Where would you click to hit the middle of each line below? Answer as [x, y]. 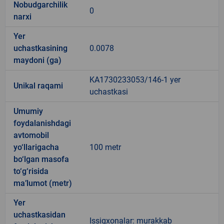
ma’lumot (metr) [43, 183]
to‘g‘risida [31, 171]
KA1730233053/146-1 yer [135, 79]
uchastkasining [40, 48]
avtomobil [31, 135]
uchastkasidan [39, 214]
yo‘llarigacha [36, 147]
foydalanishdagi [42, 123]
